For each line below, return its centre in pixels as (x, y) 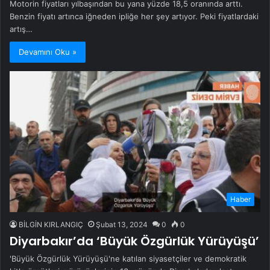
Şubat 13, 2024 (122, 225)
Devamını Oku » (48, 52)
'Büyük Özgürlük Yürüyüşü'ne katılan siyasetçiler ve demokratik (128, 259)
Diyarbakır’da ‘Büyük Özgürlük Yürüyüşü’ (134, 241)
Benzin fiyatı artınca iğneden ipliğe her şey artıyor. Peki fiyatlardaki (134, 16)
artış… (21, 29)
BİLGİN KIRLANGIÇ (51, 225)
